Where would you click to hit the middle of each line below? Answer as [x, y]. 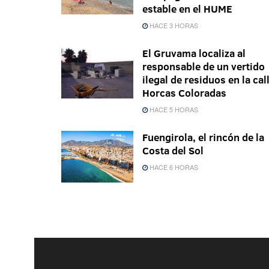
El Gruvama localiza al [194, 53]
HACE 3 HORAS [173, 25]
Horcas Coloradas [184, 92]
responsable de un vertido [204, 66]
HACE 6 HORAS [173, 167]
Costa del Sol [173, 150]
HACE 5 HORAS [173, 109]
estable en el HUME [187, 8]
